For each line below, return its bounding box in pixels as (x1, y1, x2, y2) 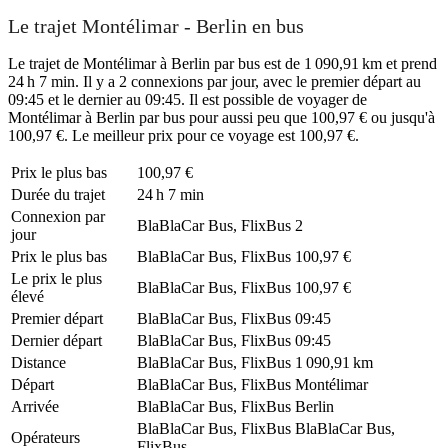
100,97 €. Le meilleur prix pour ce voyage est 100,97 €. (8, 126, 359, 144)
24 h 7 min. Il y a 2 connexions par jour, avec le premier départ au (8, 72, 421, 90)
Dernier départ (11, 331, 102, 349)
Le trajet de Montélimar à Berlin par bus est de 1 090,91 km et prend (8, 54, 437, 72)
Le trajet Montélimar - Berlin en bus (8, 15, 304, 38)
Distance (11, 353, 66, 371)
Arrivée (11, 397, 59, 415)
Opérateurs (11, 428, 80, 446)
